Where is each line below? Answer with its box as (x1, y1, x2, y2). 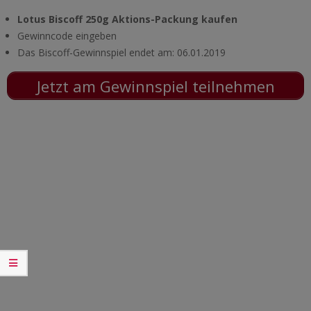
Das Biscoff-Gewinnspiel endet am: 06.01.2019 (17, 46, 226, 60)
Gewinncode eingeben (17, 29, 117, 43)
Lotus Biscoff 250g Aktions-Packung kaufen (17, 12, 237, 26)
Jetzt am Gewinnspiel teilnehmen (36, 75, 275, 96)
